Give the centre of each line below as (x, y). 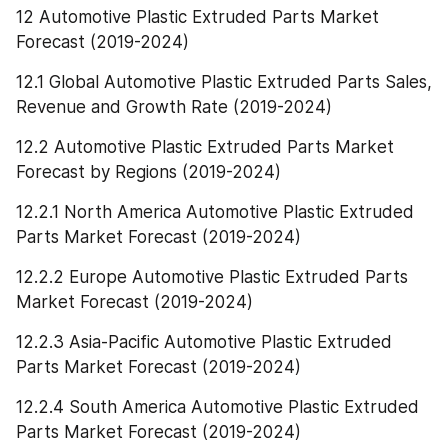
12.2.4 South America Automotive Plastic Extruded (217, 407)
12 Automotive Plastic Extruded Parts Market (197, 17)
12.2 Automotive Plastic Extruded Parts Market (205, 147)
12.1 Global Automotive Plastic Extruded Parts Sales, (224, 82)
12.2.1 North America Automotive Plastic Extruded (215, 212)
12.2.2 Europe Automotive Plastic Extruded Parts (212, 277)
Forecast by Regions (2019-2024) (148, 172)
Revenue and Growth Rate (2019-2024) (174, 107)
